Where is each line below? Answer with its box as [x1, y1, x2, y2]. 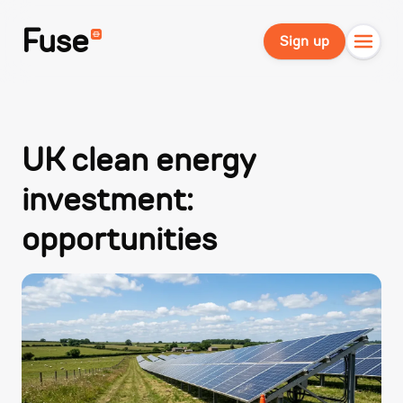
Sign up [280, 31, 329, 51]
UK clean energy [22, 138, 255, 183]
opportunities [22, 217, 217, 262]
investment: [22, 177, 193, 222]
